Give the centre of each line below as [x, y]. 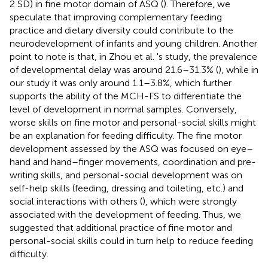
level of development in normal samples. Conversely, [123, 109]
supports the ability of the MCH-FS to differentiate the [126, 96]
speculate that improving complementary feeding [116, 17]
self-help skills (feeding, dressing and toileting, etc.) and [127, 188]
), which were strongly [190, 201]
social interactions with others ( [76, 201]
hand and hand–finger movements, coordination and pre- [133, 162]
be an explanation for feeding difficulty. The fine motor [126, 135]
